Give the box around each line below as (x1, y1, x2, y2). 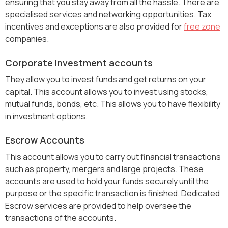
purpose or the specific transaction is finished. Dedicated (5, 188, 220, 199)
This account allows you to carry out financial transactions (5, 151, 221, 163)
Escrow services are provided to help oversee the (5, 200, 191, 212)
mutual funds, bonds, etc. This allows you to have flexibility (5, 98, 220, 110)
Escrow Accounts (5, 134, 84, 147)
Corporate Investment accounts (5, 56, 153, 69)
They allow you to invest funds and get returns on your (5, 74, 206, 85)
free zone (184, 21, 220, 33)
